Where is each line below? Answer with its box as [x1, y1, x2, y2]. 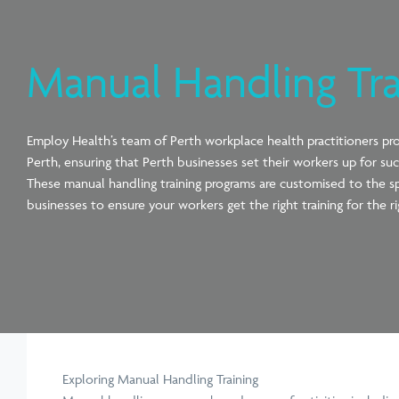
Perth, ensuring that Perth [27, 153, 177, 170]
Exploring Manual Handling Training [62, 370, 258, 387]
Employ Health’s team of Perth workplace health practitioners [27, 132, 382, 149]
